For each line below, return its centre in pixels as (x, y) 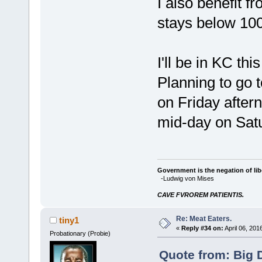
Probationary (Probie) (80, 233)
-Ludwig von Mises (185, 178)
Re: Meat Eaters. (204, 218)
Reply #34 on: (202, 228)
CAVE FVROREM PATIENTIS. (200, 194)
